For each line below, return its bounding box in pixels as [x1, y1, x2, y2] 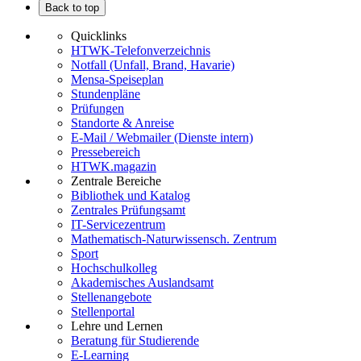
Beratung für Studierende [71, 334, 199, 348]
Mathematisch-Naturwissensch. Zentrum [71, 232, 276, 247]
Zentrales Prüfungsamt [71, 203, 185, 218]
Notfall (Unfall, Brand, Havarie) [71, 58, 234, 73]
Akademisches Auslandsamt [71, 276, 214, 290]
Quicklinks [71, 29, 127, 44]
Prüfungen [71, 102, 124, 116]
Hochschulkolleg [71, 261, 157, 276]
